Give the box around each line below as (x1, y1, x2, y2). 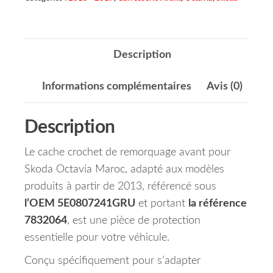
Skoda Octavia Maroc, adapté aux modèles (24, 164, 224, 175)
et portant (135, 198, 188, 210)
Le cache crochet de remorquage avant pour (24, 147, 230, 158)
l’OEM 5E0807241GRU (24, 198, 135, 210)
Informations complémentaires (41, 81, 191, 93)
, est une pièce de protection (67, 215, 200, 227)
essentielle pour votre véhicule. (24, 232, 169, 244)
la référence (188, 198, 247, 210)
